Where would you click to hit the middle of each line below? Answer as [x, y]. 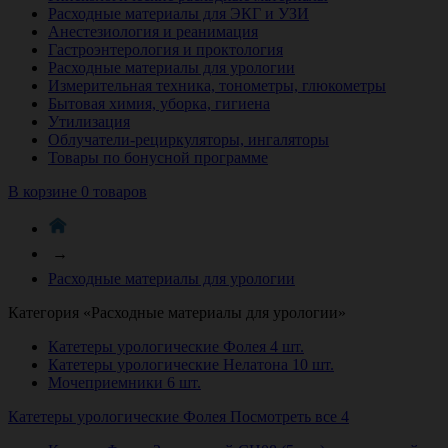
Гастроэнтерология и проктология [165, 49]
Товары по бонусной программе [158, 157]
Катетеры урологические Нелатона [170, 364]
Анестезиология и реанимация [153, 31]
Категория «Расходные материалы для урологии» [177, 312]
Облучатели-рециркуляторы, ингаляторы [188, 139]
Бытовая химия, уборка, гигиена [159, 103]
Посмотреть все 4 [289, 416]
